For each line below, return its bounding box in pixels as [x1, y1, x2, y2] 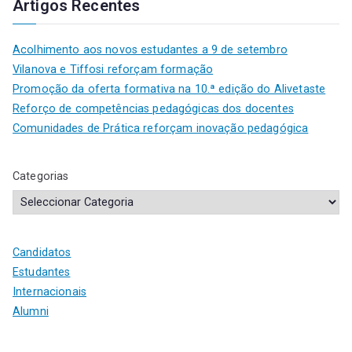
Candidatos [13, 245, 71, 259]
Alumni [13, 304, 49, 318]
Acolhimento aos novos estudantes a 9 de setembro [13, 42, 288, 57]
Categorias [13, 169, 69, 183]
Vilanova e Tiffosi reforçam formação [13, 62, 214, 76]
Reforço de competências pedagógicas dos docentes [13, 101, 294, 115]
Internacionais [13, 284, 87, 299]
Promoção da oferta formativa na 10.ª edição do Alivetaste [13, 82, 326, 96]
